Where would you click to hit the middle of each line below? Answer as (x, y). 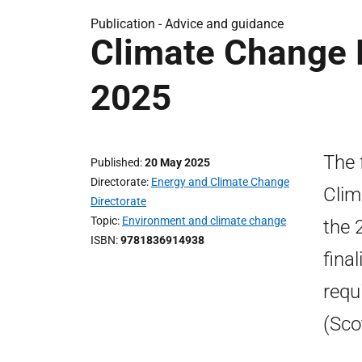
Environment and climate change (204, 221)
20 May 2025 (177, 162)
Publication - (128, 24)
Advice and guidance (224, 24)
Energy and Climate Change (220, 182)
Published (115, 162)
